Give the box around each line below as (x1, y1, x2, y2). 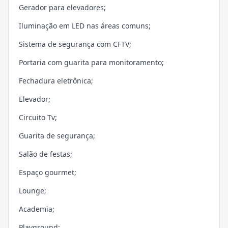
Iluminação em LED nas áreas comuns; (19, 21, 151, 31)
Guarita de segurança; (19, 131, 95, 141)
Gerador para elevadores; (19, 3, 106, 13)
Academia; (19, 204, 54, 214)
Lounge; (19, 186, 46, 196)
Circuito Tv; (19, 112, 57, 123)
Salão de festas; (19, 149, 72, 159)
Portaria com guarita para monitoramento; (19, 58, 164, 68)
